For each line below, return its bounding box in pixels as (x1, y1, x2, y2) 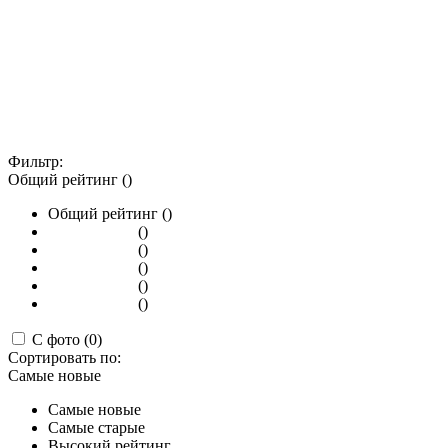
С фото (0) (32, 330, 102, 348)
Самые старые (48, 418, 145, 436)
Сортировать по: (8, 348, 121, 366)
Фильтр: (8, 152, 63, 170)
